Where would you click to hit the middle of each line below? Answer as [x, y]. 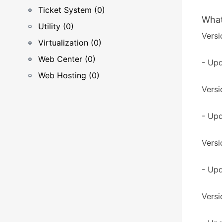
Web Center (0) [67, 59]
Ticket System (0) [72, 10]
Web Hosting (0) [69, 75]
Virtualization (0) [70, 43]
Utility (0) [56, 26]
